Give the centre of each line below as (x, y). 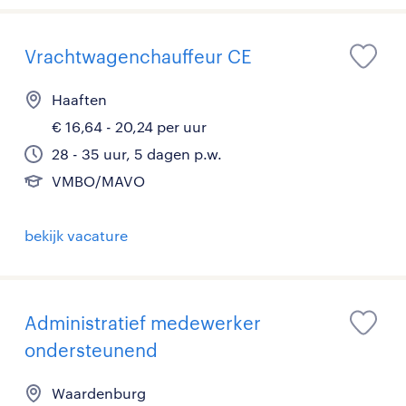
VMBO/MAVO (98, 181)
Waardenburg (99, 393)
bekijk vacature (76, 235)
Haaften (79, 99)
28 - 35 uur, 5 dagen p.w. (137, 154)
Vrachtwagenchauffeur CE (138, 56)
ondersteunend (91, 350)
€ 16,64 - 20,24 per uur (129, 126)
